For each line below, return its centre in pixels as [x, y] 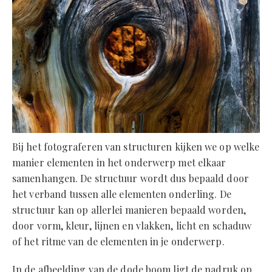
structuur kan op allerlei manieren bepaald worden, [129, 210]
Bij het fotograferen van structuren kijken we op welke [136, 147]
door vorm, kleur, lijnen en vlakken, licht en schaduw [132, 226]
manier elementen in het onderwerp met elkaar [119, 163]
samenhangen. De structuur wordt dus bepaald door [131, 178]
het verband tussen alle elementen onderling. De [122, 194]
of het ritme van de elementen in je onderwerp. [118, 242]
